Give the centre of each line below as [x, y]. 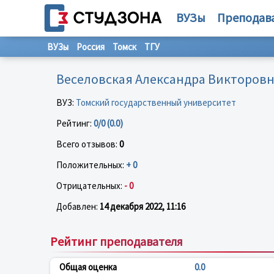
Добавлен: [78, 206]
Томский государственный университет [156, 102]
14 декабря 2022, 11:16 [143, 206]
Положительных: [91, 165]
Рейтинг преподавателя [117, 241]
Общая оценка [88, 267]
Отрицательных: [90, 185]
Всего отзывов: [88, 144]
